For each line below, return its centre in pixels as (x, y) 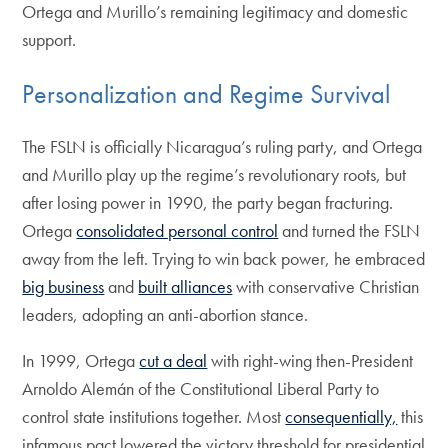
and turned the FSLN (349, 231)
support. (49, 40)
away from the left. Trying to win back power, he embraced (224, 259)
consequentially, (341, 417)
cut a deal (173, 361)
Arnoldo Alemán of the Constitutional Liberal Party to (201, 389)
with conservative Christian (326, 287)
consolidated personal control (177, 231)
